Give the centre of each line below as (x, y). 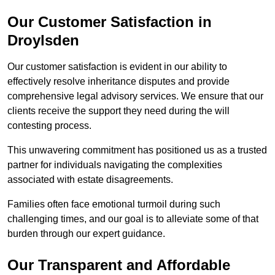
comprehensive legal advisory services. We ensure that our (135, 96)
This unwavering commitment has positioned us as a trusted (137, 150)
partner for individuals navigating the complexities (115, 165)
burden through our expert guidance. (86, 234)
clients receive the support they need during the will (118, 111)
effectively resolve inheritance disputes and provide (118, 82)
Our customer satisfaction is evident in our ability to (117, 67)
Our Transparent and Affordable (119, 265)
